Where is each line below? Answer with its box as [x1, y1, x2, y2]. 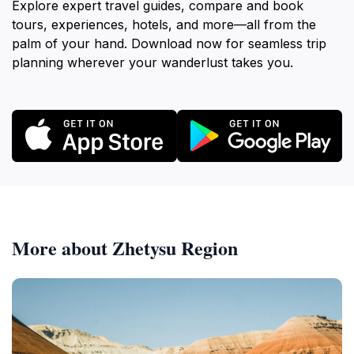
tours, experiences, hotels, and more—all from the [12, 17, 316, 32]
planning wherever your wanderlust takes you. [12, 55, 293, 70]
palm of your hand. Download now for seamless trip [12, 36, 326, 51]
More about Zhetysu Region [12, 233, 238, 262]
